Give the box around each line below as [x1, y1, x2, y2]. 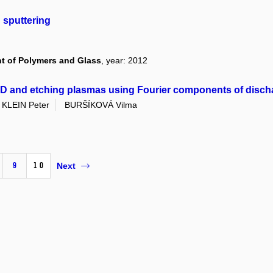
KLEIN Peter [2, 99, 49, 110]
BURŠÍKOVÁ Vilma [65, 99, 137, 110]
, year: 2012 [101, 55, 147, 65]
